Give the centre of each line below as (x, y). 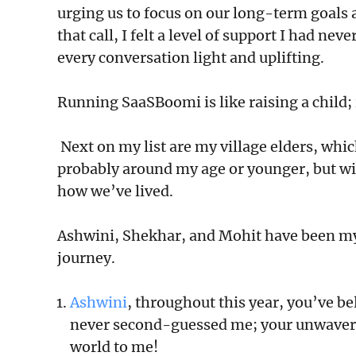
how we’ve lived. (118, 191)
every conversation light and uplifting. (191, 57)
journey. (89, 257)
